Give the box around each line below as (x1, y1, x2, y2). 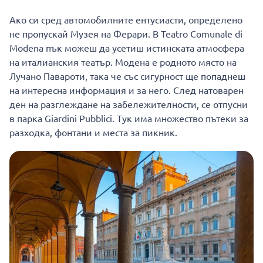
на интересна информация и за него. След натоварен (9, 84, 244, 96)
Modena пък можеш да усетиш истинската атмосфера (9, 42, 244, 54)
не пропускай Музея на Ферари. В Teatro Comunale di (9, 28, 242, 40)
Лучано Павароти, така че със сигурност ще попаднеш (9, 70, 245, 82)
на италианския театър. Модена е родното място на (9, 56, 237, 68)
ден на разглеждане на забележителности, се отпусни (9, 98, 248, 110)
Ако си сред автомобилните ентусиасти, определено (9, 14, 242, 26)
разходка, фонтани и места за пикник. (9, 126, 177, 139)
